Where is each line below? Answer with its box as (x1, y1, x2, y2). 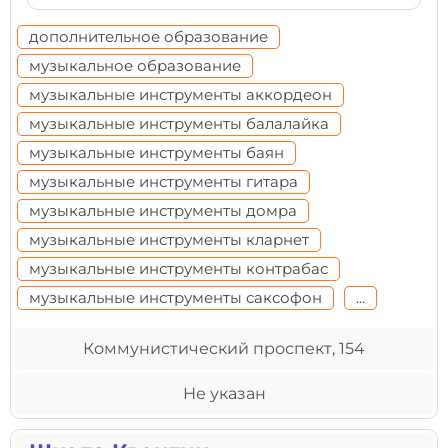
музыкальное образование (29, 56, 241, 75)
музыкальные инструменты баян (29, 143, 284, 162)
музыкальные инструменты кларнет (29, 230, 309, 249)
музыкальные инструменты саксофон (29, 288, 322, 307)
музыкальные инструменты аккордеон (29, 85, 332, 104)
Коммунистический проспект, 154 (83, 339, 365, 358)
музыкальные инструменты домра (29, 201, 297, 220)
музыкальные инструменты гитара (29, 172, 298, 191)
